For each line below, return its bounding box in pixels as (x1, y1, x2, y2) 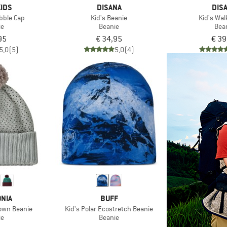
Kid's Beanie (91, 13, 128, 22)
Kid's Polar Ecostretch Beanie (65, 204, 154, 213)
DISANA (96, 2, 122, 13)
